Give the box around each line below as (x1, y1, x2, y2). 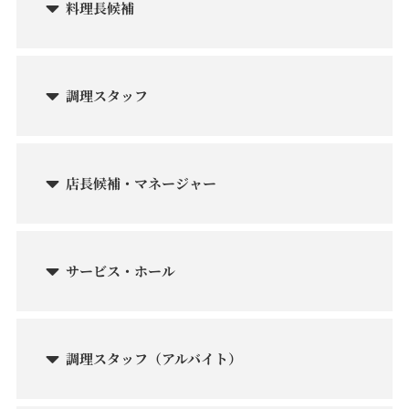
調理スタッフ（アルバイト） (66, 349, 242, 369)
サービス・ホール (66, 261, 175, 281)
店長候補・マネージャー (66, 173, 216, 194)
